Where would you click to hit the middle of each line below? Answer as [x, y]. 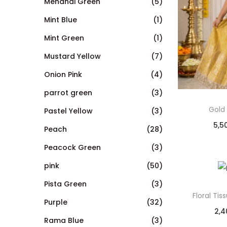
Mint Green [64, 38]
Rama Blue [64, 220]
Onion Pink [63, 74]
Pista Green [65, 184]
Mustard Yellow [72, 56]
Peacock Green [72, 147]
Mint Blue [61, 20]
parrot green [68, 92]
